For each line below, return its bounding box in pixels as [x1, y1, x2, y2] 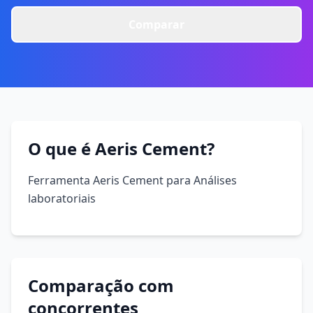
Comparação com [28, 274, 174, 297]
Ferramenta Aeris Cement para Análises [28, 173, 237, 188]
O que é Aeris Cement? [28, 137, 214, 160]
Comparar [129, 17, 184, 32]
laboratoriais [28, 191, 96, 206]
